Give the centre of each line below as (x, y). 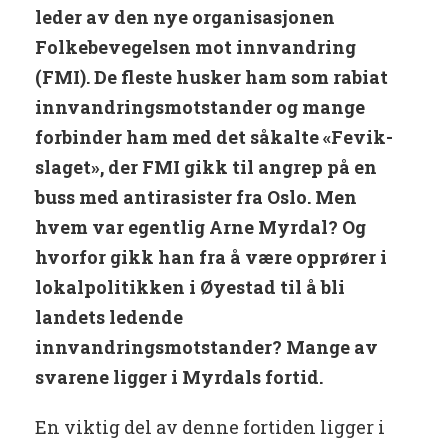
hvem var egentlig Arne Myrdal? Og (200, 227)
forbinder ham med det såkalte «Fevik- (214, 137)
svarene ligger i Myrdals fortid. (179, 377)
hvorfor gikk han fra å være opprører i (211, 257)
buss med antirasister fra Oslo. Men (196, 197)
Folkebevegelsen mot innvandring (195, 47)
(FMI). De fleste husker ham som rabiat (211, 77)
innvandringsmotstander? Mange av (206, 347)
